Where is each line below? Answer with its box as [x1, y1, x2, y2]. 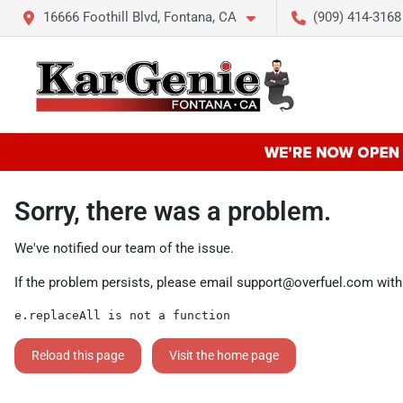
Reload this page [31, 347, 124, 363]
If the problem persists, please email [14, 273, 237, 291]
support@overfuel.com [237, 273, 373, 291]
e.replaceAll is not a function [14, 308, 230, 322]
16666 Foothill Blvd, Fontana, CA [43, 9, 237, 25]
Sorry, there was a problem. [14, 195, 331, 227]
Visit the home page [169, 347, 279, 363]
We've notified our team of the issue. [14, 239, 234, 256]
